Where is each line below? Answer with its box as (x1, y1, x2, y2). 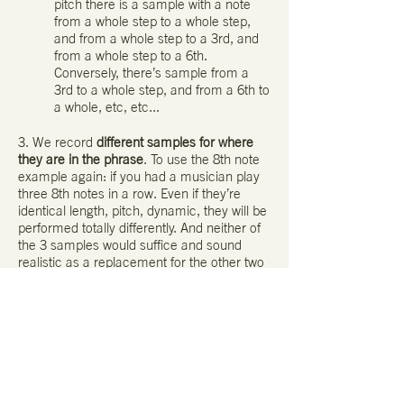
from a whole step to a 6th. (54, 47, 207, 65)
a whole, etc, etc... (54, 98, 160, 116)
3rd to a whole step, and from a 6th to (54, 81, 270, 99)
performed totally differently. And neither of (18, 219, 261, 237)
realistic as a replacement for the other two (18, 253, 264, 271)
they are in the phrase (18, 151, 143, 169)
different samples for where (96, 133, 253, 151)
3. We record (18, 133, 96, 151)
